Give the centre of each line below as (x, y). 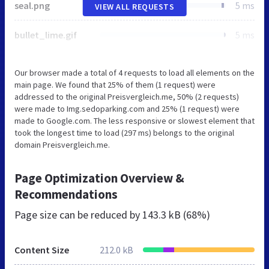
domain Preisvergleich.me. (62, 144)
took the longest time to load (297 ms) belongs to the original (124, 132)
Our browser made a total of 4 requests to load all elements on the (134, 72)
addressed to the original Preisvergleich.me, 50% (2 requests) (127, 96)
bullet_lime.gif (46, 35)
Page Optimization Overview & (99, 178)
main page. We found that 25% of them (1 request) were (115, 84)
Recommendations (66, 194)
